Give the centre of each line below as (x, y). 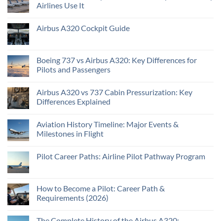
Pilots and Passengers (74, 69)
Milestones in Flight (70, 133)
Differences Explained (74, 101)
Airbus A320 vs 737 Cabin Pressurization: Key (114, 92)
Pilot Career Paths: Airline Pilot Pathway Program (121, 156)
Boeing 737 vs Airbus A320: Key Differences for (117, 60)
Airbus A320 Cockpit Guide (83, 28)
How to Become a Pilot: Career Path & (101, 188)
